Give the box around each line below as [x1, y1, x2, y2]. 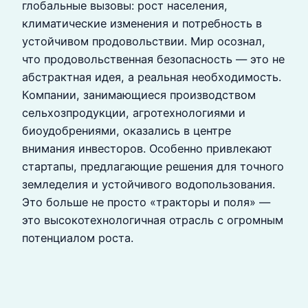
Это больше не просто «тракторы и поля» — [22, 195, 270, 209]
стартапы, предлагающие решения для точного [22, 159, 284, 173]
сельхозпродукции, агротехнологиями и [22, 105, 245, 120]
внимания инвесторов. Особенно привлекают [22, 141, 272, 155]
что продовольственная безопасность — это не [22, 52, 285, 66]
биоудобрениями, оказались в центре [22, 123, 231, 137]
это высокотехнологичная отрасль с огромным [22, 212, 283, 227]
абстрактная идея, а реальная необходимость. [22, 69, 281, 84]
